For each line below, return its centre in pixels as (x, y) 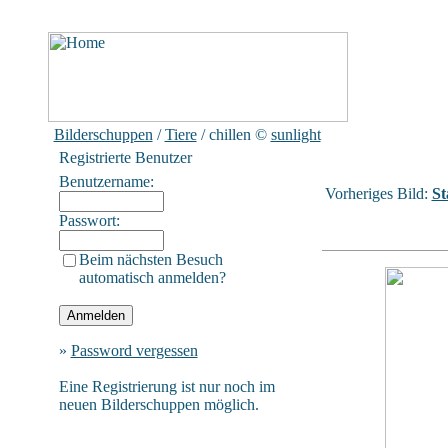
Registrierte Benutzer (125, 157)
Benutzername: (106, 181)
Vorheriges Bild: (378, 193)
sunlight (295, 134)
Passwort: (89, 220)
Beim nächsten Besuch (150, 259)
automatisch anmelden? (152, 277)
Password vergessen (134, 350)
